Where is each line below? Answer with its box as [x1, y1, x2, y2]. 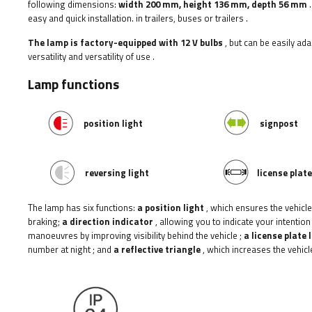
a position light [137, 201, 204, 214]
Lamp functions [28, 74, 119, 95]
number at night [28, 242, 91, 256]
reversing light [84, 165, 149, 180]
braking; [28, 214, 62, 228]
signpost [259, 116, 298, 130]
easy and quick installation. [28, 11, 134, 25]
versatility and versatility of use [28, 49, 150, 63]
